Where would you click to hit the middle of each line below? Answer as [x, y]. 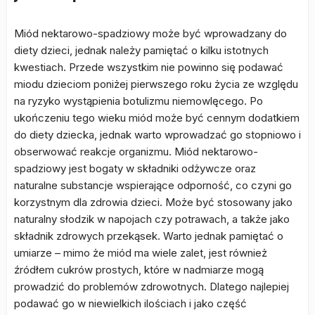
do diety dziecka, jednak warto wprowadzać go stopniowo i [157, 135]
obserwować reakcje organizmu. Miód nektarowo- [136, 152]
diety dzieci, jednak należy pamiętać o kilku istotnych [141, 50]
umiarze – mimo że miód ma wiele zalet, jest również [141, 253]
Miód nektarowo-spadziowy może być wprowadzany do [150, 33]
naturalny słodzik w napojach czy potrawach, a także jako [152, 219]
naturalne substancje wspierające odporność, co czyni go [153, 185]
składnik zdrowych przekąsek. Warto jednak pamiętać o [149, 236]
